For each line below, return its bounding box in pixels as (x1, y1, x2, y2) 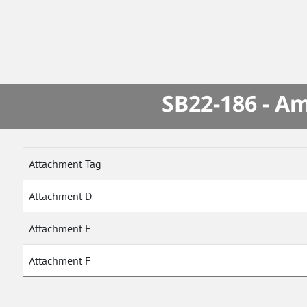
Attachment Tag (29, 157, 101, 171)
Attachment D (29, 189, 93, 204)
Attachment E (29, 221, 92, 236)
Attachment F (29, 254, 91, 268)
